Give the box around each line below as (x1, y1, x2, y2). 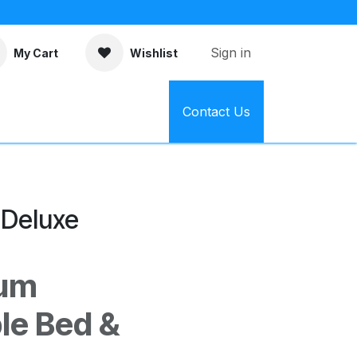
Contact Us (182, 104, 250, 120)
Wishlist (130, 45, 178, 60)
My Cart (14, 45, 58, 60)
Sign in (210, 45, 251, 61)
